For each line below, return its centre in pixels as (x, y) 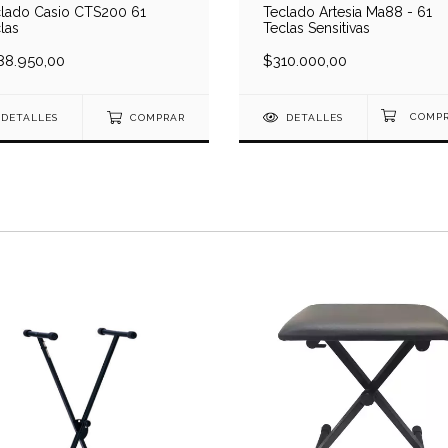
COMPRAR (157, 118)
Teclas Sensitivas (316, 28)
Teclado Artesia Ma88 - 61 (347, 12)
